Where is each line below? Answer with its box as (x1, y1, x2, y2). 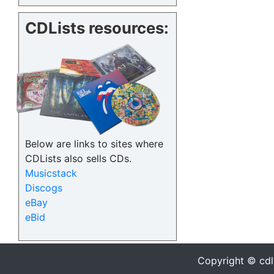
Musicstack (25, 167, 77, 180)
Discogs (25, 182, 62, 194)
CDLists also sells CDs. (25, 152, 131, 165)
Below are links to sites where (25, 138, 163, 150)
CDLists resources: (25, 18, 169, 38)
